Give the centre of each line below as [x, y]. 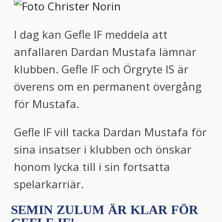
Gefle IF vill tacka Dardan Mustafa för [110, 132]
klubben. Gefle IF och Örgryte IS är [101, 69]
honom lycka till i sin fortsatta [92, 166]
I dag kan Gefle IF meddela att [91, 34]
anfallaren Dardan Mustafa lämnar [105, 52]
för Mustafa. [47, 104]
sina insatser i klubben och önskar [103, 149]
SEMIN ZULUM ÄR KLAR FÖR [105, 210]
